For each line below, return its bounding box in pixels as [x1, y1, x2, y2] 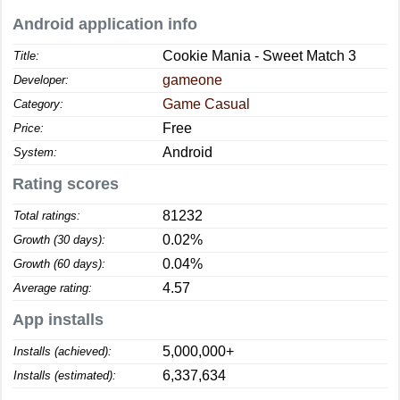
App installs [12, 311, 104, 329]
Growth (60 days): [13, 257, 105, 271]
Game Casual [162, 96, 250, 112]
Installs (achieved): [13, 345, 112, 358]
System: [13, 146, 57, 159]
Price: [13, 121, 44, 135]
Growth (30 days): [13, 233, 105, 246]
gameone [162, 72, 222, 87]
